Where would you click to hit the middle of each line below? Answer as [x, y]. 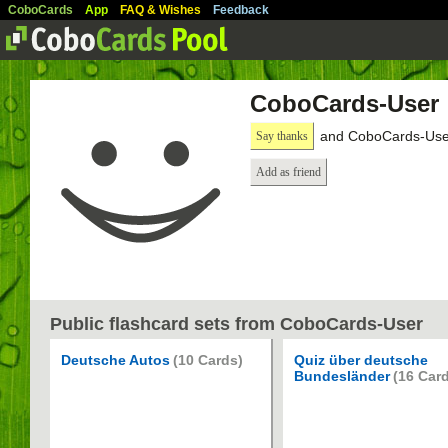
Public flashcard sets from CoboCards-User [236, 324]
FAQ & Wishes [160, 10]
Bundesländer [342, 376]
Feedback [241, 10]
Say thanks [282, 136]
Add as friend [288, 172]
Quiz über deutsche [361, 360]
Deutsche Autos [115, 360]
